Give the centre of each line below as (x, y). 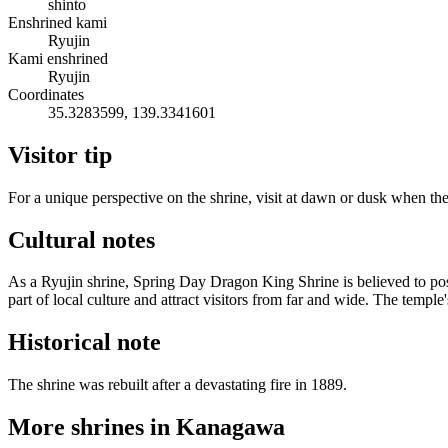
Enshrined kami (57, 22)
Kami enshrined (58, 58)
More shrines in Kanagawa (146, 427)
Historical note (84, 342)
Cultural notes (81, 239)
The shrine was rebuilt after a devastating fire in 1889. (177, 385)
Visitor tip (60, 154)
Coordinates (46, 94)
